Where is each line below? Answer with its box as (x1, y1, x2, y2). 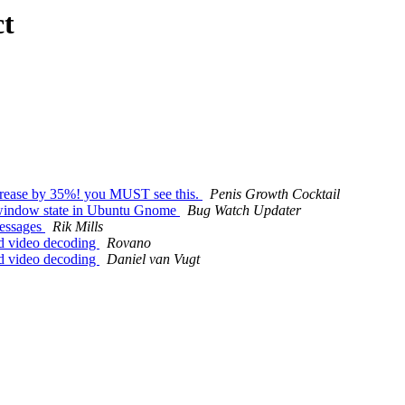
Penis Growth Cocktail (210, 186, 340, 202)
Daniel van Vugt (107, 251, 200, 268)
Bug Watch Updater (187, 202, 301, 219)
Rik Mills (52, 219, 103, 235)
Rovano (107, 235, 151, 251)
